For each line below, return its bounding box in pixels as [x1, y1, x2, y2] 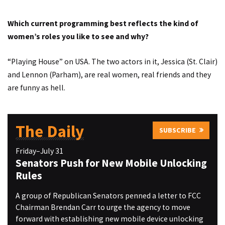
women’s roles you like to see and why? [8, 32, 149, 42]
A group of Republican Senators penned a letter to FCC [15, 190, 201, 200]
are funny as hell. [8, 82, 65, 92]
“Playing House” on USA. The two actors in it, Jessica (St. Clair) [8, 56, 217, 66]
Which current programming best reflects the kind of [8, 19, 198, 29]
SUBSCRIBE [159, 126, 196, 135]
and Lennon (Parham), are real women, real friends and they [8, 69, 211, 79]
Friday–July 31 [15, 146, 63, 156]
